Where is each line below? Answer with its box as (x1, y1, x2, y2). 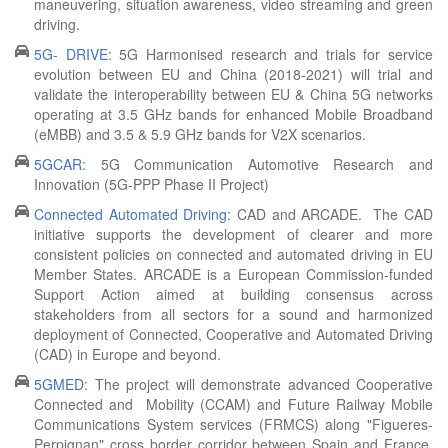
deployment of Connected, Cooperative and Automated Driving (34, 324, 433, 344)
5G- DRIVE (34, 44, 108, 64)
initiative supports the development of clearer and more (34, 224, 433, 244)
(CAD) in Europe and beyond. (34, 344, 221, 364)
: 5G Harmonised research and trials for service (107, 44, 433, 64)
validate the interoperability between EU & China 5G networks (34, 84, 433, 104)
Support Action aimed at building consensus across (34, 284, 433, 304)
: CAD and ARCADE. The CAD (227, 204, 433, 224)
